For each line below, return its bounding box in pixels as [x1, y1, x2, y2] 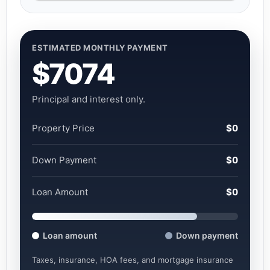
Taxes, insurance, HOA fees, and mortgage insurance [32, 255, 233, 265]
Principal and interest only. [32, 93, 145, 105]
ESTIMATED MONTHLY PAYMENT [32, 43, 168, 53]
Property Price [32, 122, 95, 134]
